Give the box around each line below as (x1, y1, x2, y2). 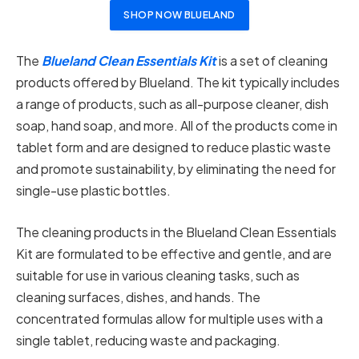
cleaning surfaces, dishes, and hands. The (16, 288, 260, 305)
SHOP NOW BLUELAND (123, 8, 236, 21)
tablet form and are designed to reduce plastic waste (16, 139, 331, 156)
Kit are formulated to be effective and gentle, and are (16, 244, 332, 262)
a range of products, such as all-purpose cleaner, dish (16, 95, 329, 113)
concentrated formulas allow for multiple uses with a (16, 309, 323, 327)
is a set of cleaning (216, 52, 328, 70)
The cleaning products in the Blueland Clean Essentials (16, 223, 337, 240)
